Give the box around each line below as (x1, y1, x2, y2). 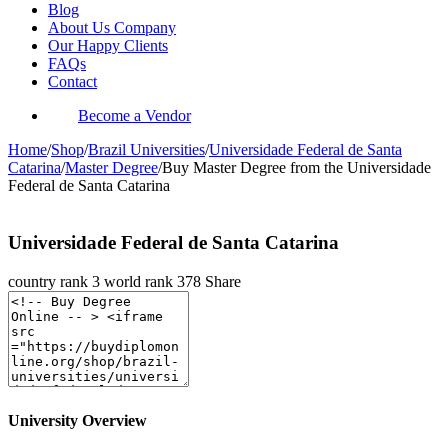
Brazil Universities (88, 141, 205, 159)
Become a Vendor (78, 107, 191, 125)
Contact (48, 73, 97, 91)
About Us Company (48, 19, 176, 37)
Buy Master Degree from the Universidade (162, 159, 431, 177)
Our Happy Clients (48, 37, 168, 55)
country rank (8, 272, 92, 290)
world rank (104, 272, 177, 290)
